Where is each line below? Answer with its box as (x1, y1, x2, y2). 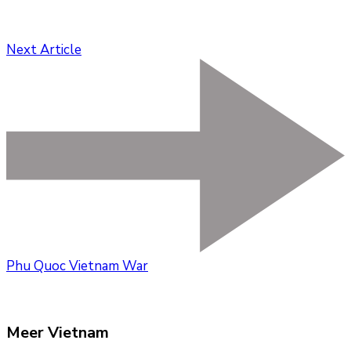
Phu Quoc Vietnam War (6, 256, 148, 275)
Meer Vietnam (6, 321, 109, 343)
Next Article (6, 40, 81, 59)
